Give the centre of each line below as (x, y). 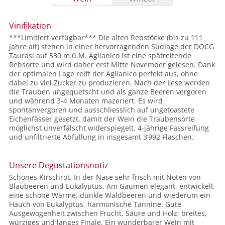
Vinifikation (30, 26)
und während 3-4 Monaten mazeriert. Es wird (86, 101)
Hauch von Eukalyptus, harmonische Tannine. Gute (95, 204)
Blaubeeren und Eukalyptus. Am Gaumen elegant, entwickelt (111, 186)
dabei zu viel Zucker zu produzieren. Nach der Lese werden (109, 83)
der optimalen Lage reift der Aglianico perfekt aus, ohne (103, 74)
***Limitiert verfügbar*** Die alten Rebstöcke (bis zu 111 (106, 38)
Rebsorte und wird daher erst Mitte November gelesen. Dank (112, 65)
